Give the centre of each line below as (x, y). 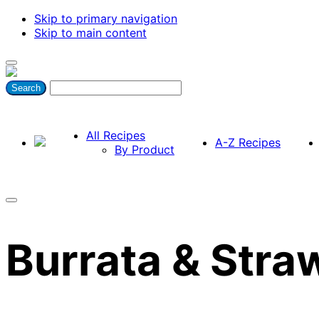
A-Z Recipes (248, 142)
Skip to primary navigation (106, 19)
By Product (145, 149)
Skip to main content (90, 33)
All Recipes (116, 135)
